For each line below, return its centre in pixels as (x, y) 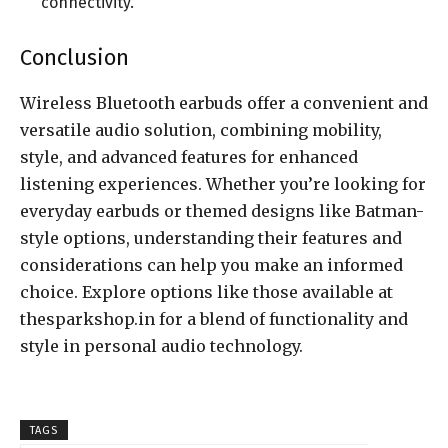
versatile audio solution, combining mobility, (201, 130)
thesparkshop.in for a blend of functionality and (214, 319)
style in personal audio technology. (161, 346)
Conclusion (74, 58)
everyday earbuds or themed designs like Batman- (222, 211)
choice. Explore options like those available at (206, 292)
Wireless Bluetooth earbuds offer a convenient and (224, 103)
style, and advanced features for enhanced (189, 157)
